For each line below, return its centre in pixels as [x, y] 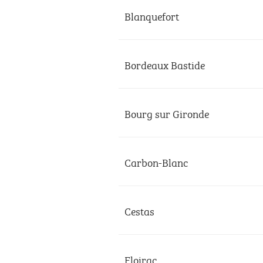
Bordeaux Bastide [165, 64]
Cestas [139, 210]
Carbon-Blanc [156, 161]
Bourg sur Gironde [167, 113]
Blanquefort [152, 15]
